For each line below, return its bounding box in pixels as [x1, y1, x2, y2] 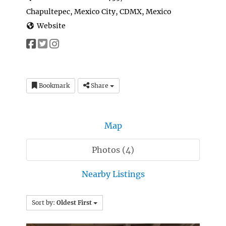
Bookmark [37, 82, 70, 90]
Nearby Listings [81, 169, 145, 180]
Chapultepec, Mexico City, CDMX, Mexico [26, 7, 172, 16]
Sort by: [31, 199, 56, 207]
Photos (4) [92, 145, 134, 155]
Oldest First [56, 199, 92, 207]
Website [37, 21, 66, 30]
